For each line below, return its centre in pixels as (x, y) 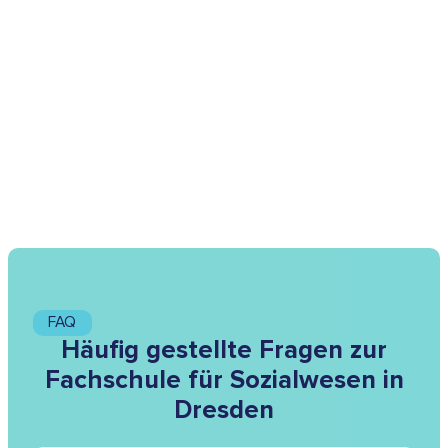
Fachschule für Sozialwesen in (224, 380)
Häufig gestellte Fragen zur (224, 350)
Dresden (224, 410)
